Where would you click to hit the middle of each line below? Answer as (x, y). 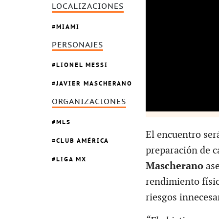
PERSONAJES (77, 45)
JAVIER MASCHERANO (94, 84)
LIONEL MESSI (82, 65)
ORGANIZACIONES (89, 102)
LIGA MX (71, 159)
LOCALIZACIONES (88, 7)
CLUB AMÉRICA (83, 140)
